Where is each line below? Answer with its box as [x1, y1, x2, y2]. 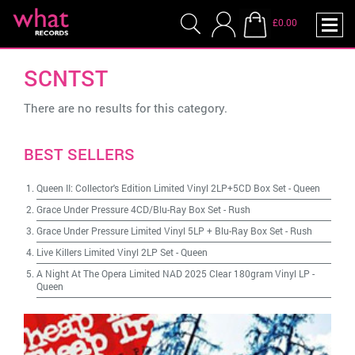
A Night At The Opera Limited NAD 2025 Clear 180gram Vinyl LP [36, 267, 310, 280]
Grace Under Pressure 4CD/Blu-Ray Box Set [36, 203, 221, 216]
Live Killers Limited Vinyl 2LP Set [36, 246, 174, 258]
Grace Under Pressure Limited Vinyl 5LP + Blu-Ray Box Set [36, 224, 283, 237]
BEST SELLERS [24, 143, 135, 164]
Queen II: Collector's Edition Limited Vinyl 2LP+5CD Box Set [36, 181, 286, 194]
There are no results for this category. [24, 100, 227, 116]
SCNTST [24, 63, 108, 93]
